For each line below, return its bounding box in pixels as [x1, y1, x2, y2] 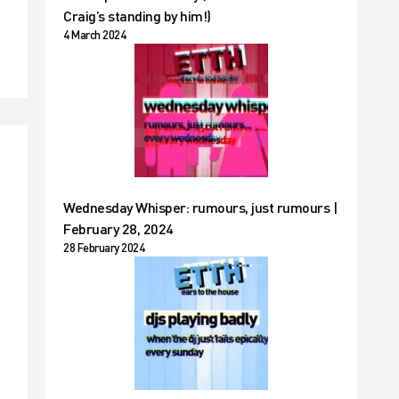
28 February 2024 [63, 240, 144, 255]
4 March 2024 [63, 28, 126, 42]
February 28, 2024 [63, 220, 174, 237]
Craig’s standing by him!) [63, 7, 211, 24]
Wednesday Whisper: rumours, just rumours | [63, 199, 338, 216]
